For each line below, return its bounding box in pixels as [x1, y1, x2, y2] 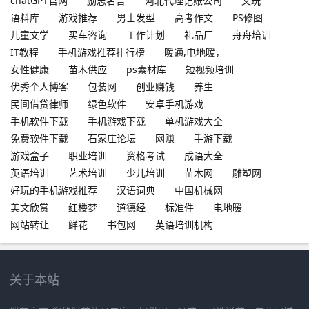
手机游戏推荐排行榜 [58, 45, 145, 59]
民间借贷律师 [10, 97, 68, 110]
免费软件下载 [10, 131, 68, 145]
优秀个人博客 [10, 79, 68, 93]
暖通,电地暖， [164, 45, 225, 59]
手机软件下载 [10, 114, 68, 128]
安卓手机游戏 [146, 97, 203, 110]
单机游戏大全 [165, 114, 223, 128]
